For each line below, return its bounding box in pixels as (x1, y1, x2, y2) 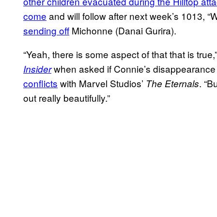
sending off (23, 23, 69, 37)
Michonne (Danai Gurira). (69, 23, 176, 37)
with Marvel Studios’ (58, 76, 146, 90)
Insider (23, 62, 51, 75)
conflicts (23, 76, 58, 90)
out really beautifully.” (23, 91, 110, 104)
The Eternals (146, 77, 199, 90)
